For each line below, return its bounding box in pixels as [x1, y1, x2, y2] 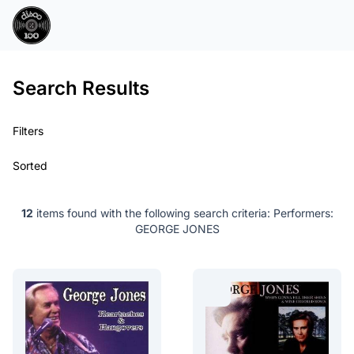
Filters [13, 124, 43, 137]
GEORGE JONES [134, 222, 220, 235]
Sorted [13, 159, 47, 172]
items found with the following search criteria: [32, 206, 270, 220]
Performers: [269, 206, 333, 220]
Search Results [13, 77, 149, 100]
